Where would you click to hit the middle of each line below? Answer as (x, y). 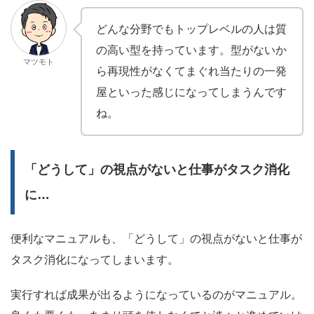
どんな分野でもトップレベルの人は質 (191, 29)
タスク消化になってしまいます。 (95, 260)
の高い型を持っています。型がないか (191, 50)
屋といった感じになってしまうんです (191, 93)
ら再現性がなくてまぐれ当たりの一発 (191, 71)
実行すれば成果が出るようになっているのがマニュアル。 (156, 295)
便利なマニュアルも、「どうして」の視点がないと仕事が (156, 239)
